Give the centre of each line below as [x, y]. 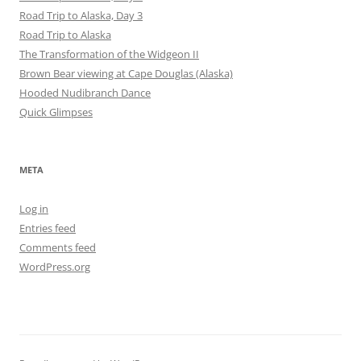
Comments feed [58, 247]
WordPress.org [55, 266]
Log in [34, 208]
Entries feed [48, 228]
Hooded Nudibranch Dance [85, 92]
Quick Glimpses [56, 112]
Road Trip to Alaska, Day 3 [81, 15]
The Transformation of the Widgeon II [109, 54]
